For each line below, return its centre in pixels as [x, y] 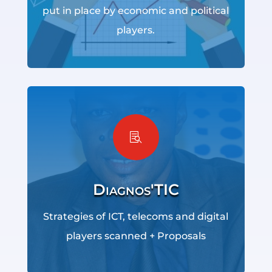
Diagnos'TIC [136, 189]
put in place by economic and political [136, 11]
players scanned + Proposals [136, 236]
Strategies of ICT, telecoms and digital [136, 216]
